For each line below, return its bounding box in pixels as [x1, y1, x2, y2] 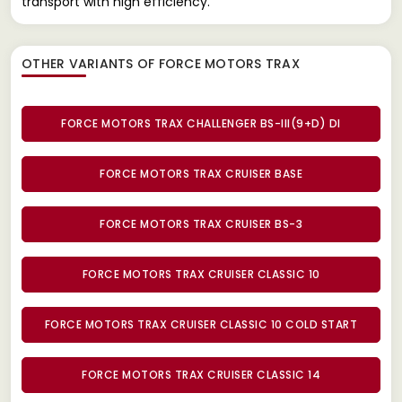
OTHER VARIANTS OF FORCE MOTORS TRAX [22, 54, 300, 73]
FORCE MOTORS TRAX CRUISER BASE [100, 165, 302, 181]
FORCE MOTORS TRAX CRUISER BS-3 [100, 215, 302, 232]
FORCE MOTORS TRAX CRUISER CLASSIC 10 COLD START [44, 316, 358, 332]
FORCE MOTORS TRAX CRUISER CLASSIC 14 [82, 366, 320, 382]
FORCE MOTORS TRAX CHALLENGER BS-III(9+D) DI [61, 115, 341, 131]
